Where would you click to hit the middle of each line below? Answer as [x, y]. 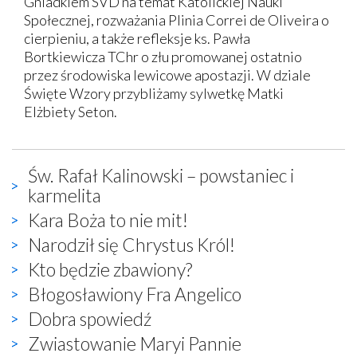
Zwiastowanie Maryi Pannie [135, 343]
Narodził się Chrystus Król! [131, 244]
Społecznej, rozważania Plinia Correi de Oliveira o [177, 20]
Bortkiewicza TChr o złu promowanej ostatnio [163, 56]
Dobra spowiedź [90, 318]
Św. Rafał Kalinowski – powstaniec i [161, 175]
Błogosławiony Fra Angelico [135, 294]
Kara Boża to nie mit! [108, 220]
